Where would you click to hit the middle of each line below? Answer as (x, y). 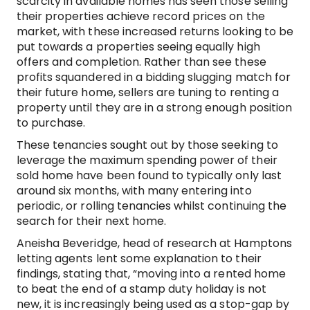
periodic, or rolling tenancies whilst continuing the (152, 206)
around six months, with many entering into (134, 191)
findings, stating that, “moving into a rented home (151, 274)
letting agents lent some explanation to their (139, 258)
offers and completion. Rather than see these (142, 62)
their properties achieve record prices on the (141, 16)
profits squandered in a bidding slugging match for (154, 77)
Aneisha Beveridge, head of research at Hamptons (154, 243)
